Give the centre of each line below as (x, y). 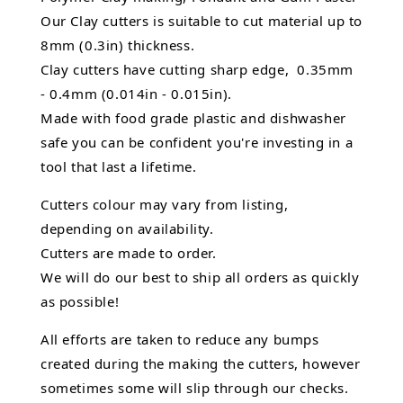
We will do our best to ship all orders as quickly (200, 278)
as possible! (80, 302)
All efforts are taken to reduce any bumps (180, 340)
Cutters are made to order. (129, 253)
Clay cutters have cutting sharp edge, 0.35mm (197, 70)
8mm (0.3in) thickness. (118, 45)
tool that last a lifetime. (119, 167)
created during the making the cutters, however (201, 364)
